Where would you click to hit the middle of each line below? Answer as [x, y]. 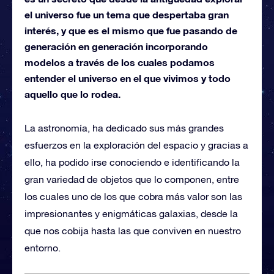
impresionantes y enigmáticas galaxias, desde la [131, 213]
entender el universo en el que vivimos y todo [128, 78]
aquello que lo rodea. [72, 94]
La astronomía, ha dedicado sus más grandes [124, 128]
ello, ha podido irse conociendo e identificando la [132, 162]
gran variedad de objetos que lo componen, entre [132, 179]
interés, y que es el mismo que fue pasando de [131, 30]
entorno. [43, 247]
